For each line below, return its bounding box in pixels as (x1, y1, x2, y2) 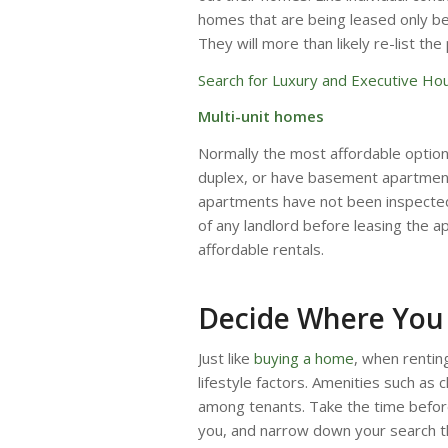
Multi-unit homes (198, 106, 324, 127)
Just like (198, 347, 250, 368)
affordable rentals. (198, 239, 324, 260)
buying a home (250, 347, 354, 368)
